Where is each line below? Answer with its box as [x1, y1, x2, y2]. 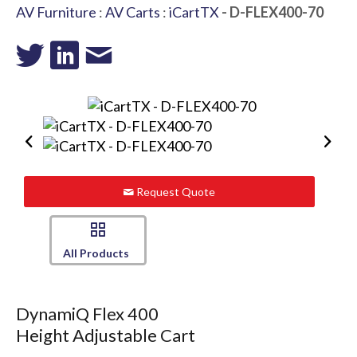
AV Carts [104, 2, 160, 21]
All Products [62, 246, 129, 261]
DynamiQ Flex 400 [15, 302, 159, 324]
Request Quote [134, 185, 216, 199]
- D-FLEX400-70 [218, 2, 324, 21]
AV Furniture [15, 2, 96, 21]
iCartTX [168, 2, 219, 21]
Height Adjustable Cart [15, 324, 195, 346]
